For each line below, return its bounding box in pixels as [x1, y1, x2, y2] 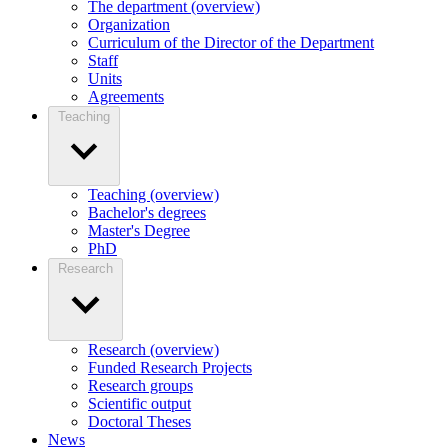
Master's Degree [88, 222, 190, 240]
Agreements [88, 88, 164, 106]
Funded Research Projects [88, 359, 252, 377]
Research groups [88, 377, 193, 395]
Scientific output [88, 395, 191, 413]
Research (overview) [88, 341, 219, 359]
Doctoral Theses [88, 413, 191, 431]
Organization [88, 16, 170, 34]
